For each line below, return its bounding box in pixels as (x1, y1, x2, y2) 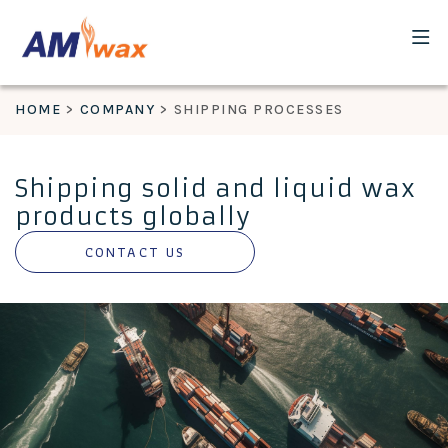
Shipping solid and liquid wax (15, 174, 416, 204)
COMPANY (79, 101, 155, 118)
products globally (15, 202, 251, 232)
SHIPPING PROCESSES (173, 101, 344, 118)
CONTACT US (85, 241, 185, 263)
